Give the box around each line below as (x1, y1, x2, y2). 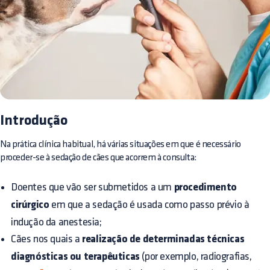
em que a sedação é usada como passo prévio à (49, 199, 250, 210)
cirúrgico (11, 199, 49, 211)
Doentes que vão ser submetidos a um (11, 182, 174, 192)
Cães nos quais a (11, 234, 83, 244)
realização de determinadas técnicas (82, 234, 245, 245)
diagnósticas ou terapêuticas (11, 251, 140, 263)
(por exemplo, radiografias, (139, 251, 252, 262)
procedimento (174, 182, 237, 193)
